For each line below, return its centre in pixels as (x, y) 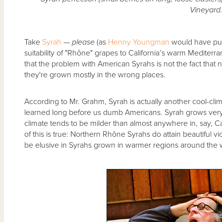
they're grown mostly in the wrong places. (96, 75)
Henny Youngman (139, 42)
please (83, 42)
